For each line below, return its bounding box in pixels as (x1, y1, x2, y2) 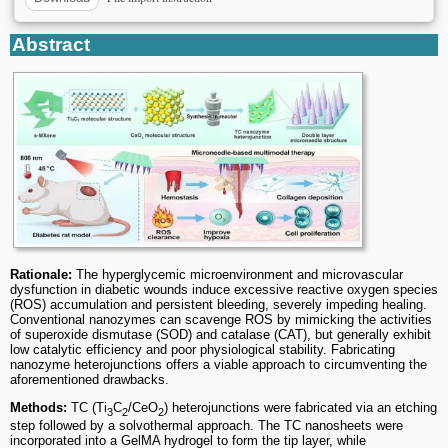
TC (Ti (67, 399, 107, 415)
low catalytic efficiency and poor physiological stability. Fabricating (10, 341, 395, 357)
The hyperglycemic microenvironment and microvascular (72, 266, 403, 282)
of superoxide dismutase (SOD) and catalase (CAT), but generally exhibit (10, 326, 431, 342)
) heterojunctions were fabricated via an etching (164, 399, 437, 415)
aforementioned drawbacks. (10, 371, 169, 387)
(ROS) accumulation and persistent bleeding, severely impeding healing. (10, 296, 427, 312)
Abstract (12, 34, 90, 56)
